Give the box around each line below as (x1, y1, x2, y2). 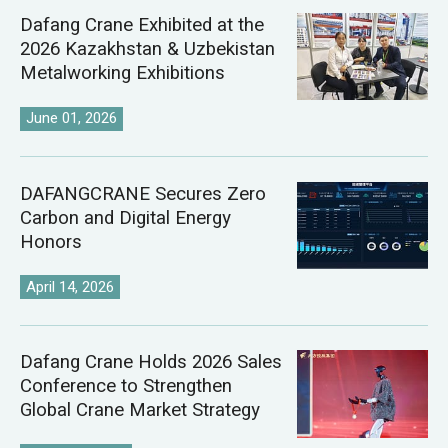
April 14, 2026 (26, 275, 115, 298)
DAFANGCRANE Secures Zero (19, 179, 266, 208)
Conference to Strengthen (19, 372, 232, 401)
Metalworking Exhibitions (19, 58, 225, 87)
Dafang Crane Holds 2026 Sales (19, 348, 282, 377)
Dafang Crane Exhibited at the (19, 10, 264, 39)
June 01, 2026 (26, 107, 118, 130)
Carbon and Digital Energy (19, 203, 231, 232)
